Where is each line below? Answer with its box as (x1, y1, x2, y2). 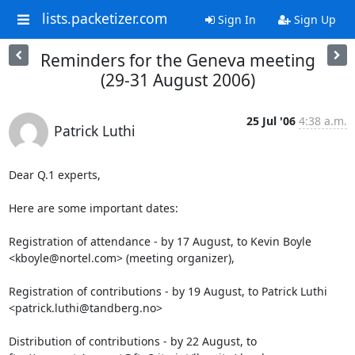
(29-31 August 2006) (100, 69, 255, 91)
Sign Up (290, 12, 336, 27)
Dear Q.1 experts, (8, 167, 101, 182)
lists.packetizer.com (41, 9, 167, 29)
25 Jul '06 (246, 113, 296, 128)
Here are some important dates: (8, 200, 178, 216)
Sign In (214, 12, 256, 27)
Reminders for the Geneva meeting (40, 49, 315, 71)
